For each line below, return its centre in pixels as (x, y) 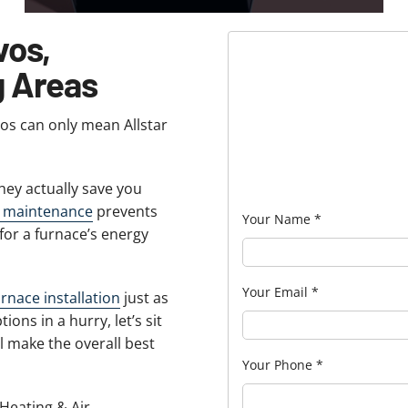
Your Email (276, 291)
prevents (125, 212)
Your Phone (279, 364)
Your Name (278, 219)
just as (144, 298)
